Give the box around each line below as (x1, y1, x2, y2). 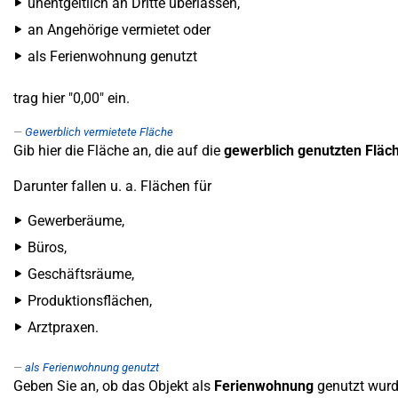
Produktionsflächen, (28, 292, 152, 309)
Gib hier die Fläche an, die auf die (13, 142, 224, 159)
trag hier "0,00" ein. (13, 90, 130, 107)
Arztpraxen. (28, 319, 99, 336)
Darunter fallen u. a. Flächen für (13, 178, 211, 195)
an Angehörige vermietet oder (28, 21, 211, 38)
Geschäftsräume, (28, 266, 134, 283)
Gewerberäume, (28, 212, 124, 229)
